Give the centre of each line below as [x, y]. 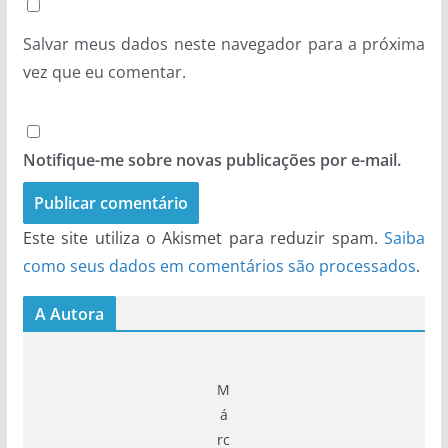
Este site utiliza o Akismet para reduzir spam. [203, 237]
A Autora [69, 313]
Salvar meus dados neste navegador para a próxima [224, 43]
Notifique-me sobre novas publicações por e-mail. [211, 159]
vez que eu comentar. [104, 71]
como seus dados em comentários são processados [219, 265]
